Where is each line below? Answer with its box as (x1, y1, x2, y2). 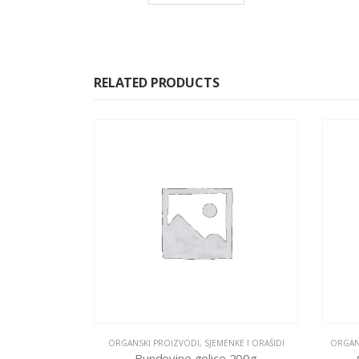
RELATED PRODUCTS (94, 73, 220, 91)
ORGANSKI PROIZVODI (107, 337, 200, 349)
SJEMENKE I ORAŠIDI (204, 337, 284, 349)
